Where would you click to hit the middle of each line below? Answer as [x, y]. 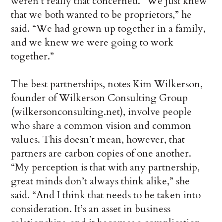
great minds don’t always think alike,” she [101, 181]
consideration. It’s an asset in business [91, 209]
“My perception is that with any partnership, [106, 167]
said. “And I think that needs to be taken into [106, 195]
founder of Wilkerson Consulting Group [100, 98]
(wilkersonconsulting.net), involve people [102, 112]
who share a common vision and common [101, 126]
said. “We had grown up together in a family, [109, 29]
